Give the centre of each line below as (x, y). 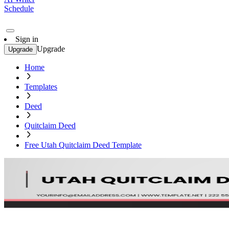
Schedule (19, 8)
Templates (41, 87)
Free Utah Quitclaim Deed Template (83, 145)
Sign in (27, 39)
